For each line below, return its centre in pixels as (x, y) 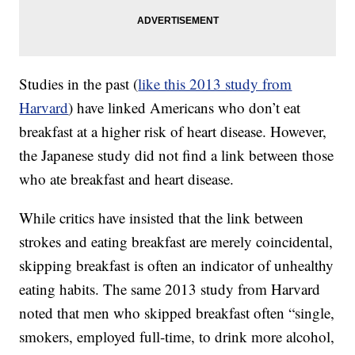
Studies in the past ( (79, 84)
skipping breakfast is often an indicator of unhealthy (177, 265)
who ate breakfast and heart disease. (127, 179)
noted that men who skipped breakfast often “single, (177, 313)
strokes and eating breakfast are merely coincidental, (176, 242)
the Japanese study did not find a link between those (177, 155)
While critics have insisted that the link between (162, 218)
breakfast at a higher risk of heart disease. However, (173, 132)
